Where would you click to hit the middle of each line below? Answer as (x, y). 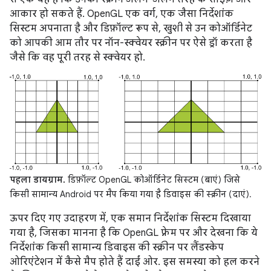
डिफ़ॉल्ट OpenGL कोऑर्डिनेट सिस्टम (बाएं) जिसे (153, 179)
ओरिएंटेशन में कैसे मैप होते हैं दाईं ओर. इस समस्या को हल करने (135, 262)
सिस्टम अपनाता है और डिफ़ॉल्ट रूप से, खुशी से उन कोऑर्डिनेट (131, 28)
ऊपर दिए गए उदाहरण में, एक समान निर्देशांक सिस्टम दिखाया (130, 218)
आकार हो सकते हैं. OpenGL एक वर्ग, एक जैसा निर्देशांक (122, 14)
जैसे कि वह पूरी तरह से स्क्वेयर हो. (77, 57)
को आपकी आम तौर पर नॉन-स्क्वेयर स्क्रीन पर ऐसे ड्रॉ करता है (131, 43)
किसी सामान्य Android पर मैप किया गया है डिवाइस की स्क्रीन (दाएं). (131, 194)
